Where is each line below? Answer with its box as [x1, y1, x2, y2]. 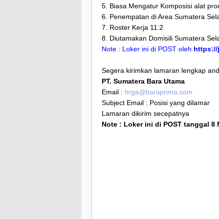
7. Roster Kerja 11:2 [102, 23, 163, 32]
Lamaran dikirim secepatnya [102, 109, 189, 118]
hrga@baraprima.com [125, 88, 193, 96]
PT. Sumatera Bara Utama [102, 77, 185, 86]
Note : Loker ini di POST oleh [102, 45, 194, 53]
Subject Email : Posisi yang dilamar [102, 99, 210, 107]
